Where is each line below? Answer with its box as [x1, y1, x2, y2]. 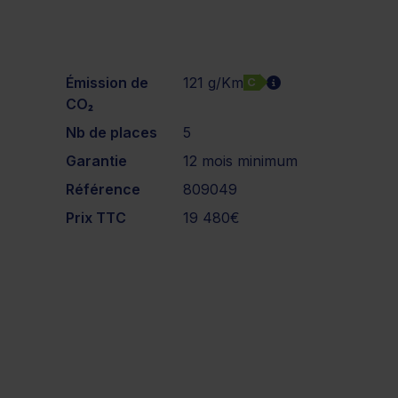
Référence [66, 179, 140, 198]
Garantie [66, 151, 127, 170]
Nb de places [66, 123, 157, 141]
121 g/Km [183, 73, 244, 92]
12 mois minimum [183, 151, 298, 170]
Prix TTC [66, 208, 126, 227]
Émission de [66, 73, 148, 92]
